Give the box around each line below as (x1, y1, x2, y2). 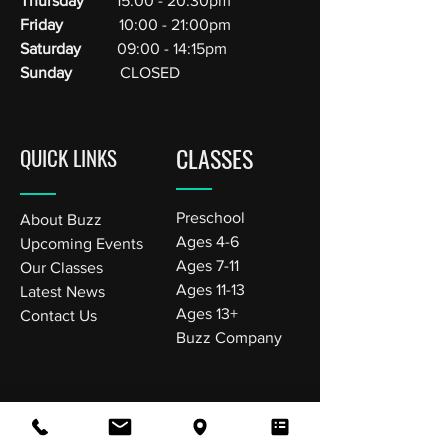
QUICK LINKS (20, 142, 122, 173)
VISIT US (20, 410, 82, 440)
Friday (20, 16, 67, 33)
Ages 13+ (176, 305, 238, 322)
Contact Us (20, 307, 97, 324)
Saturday (20, 40, 89, 57)
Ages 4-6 (176, 233, 239, 250)
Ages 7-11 (176, 257, 239, 274)
